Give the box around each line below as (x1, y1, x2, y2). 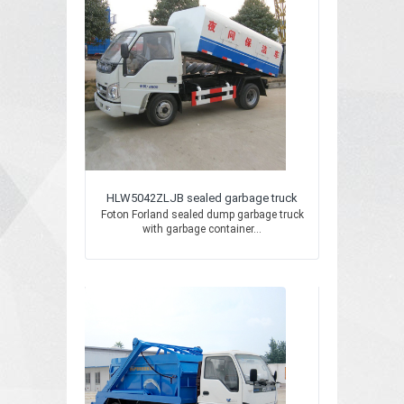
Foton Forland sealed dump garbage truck (100, 208, 304, 221)
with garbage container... (142, 223, 262, 235)
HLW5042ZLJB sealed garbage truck (106, 191, 298, 205)
